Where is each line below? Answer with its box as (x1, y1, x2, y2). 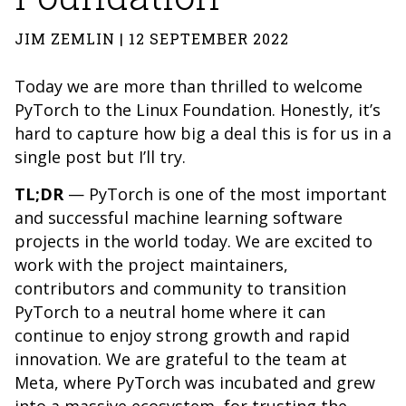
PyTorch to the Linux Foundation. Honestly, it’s (14, 99, 381, 121)
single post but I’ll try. (14, 146, 190, 168)
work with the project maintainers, (14, 254, 288, 275)
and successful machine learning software (14, 207, 343, 228)
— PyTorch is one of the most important (63, 183, 387, 205)
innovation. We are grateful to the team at (14, 348, 347, 370)
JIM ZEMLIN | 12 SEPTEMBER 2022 (14, 29, 289, 48)
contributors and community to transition (14, 277, 346, 299)
